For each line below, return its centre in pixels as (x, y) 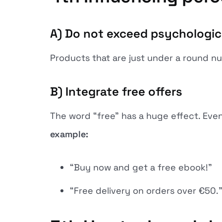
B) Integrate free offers (116, 91)
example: (69, 134)
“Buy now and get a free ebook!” (141, 167)
